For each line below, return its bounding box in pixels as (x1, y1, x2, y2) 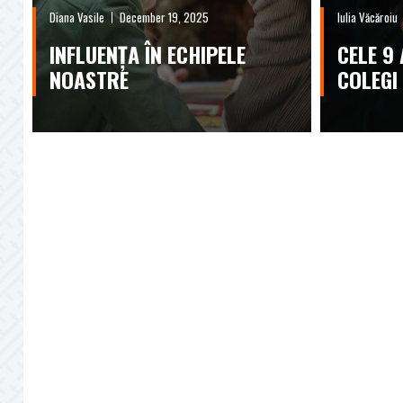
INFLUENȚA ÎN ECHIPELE (49, 37, 246, 70)
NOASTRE (49, 62, 129, 95)
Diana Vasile (49, 7, 104, 26)
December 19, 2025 (120, 7, 209, 26)
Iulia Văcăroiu (337, 7, 399, 26)
